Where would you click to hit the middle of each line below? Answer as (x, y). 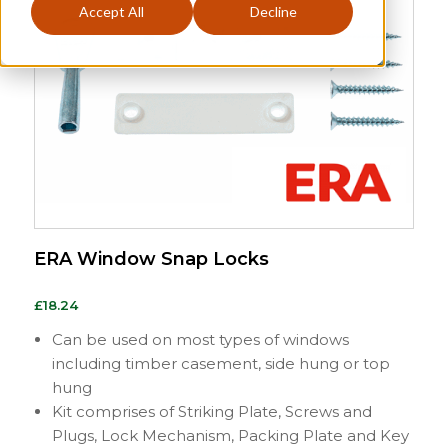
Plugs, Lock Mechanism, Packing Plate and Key (230, 435)
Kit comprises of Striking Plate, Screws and (211, 411)
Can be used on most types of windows (200, 339)
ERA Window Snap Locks (151, 258)
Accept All (112, 12)
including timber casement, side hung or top (220, 363)
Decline (273, 12)
